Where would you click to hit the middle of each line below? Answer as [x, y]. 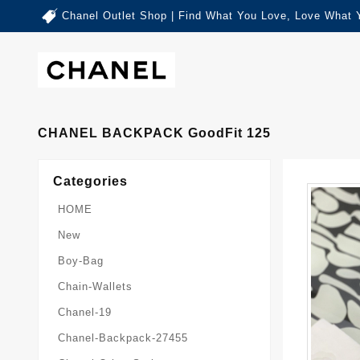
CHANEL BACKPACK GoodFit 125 [154, 133]
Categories [90, 181]
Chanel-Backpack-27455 [123, 337]
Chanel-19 [85, 312]
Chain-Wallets [95, 286]
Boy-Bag [81, 260]
